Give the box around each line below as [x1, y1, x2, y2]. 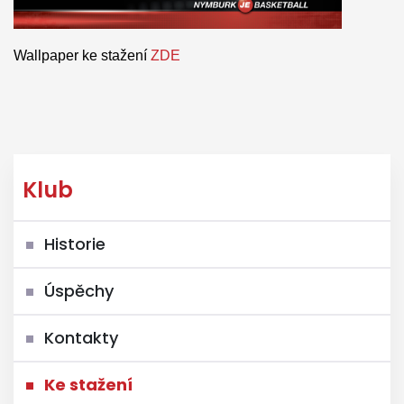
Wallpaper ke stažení [14, 48, 151, 63]
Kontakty [44, 326, 118, 349]
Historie [44, 233, 106, 255]
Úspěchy [44, 280, 114, 302]
